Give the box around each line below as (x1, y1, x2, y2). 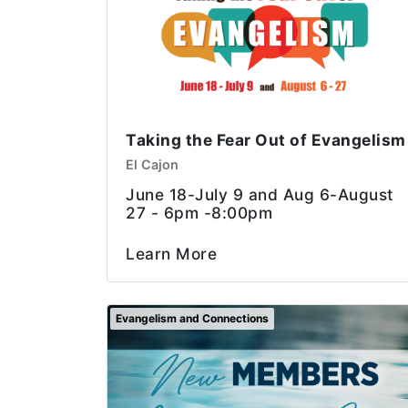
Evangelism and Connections (116, 311, 269, 325)
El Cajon (126, 156, 178, 172)
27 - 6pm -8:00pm (126, 202, 272, 222)
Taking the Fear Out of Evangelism (126, 129, 406, 149)
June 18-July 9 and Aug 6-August (126, 184, 393, 204)
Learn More (126, 243, 217, 263)
